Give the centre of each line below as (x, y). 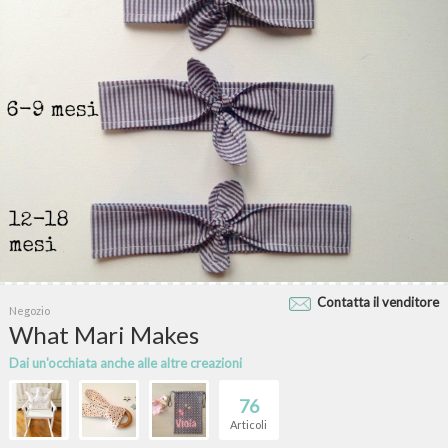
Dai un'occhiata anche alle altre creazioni (125, 363)
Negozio (29, 311)
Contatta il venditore (378, 302)
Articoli (249, 425)
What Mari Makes (103, 335)
